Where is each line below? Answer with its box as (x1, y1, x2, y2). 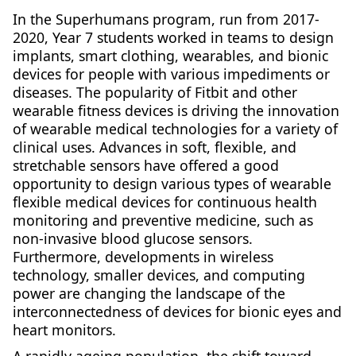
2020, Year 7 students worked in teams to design (12, 27, 334, 47)
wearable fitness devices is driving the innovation (12, 100, 339, 120)
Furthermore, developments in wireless (12, 246, 273, 266)
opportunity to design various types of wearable (12, 173, 331, 193)
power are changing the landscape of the (12, 283, 285, 303)
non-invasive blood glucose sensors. (12, 228, 253, 248)
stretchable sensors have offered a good (12, 155, 279, 175)
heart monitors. (12, 319, 116, 339)
